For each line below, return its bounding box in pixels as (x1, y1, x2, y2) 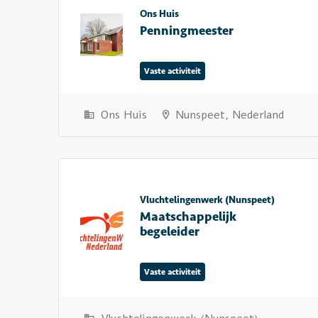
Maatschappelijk (140, 209, 236, 224)
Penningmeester (140, 22, 234, 38)
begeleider (140, 224, 199, 239)
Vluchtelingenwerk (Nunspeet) (140, 194, 275, 206)
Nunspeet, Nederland (172, 107, 284, 123)
